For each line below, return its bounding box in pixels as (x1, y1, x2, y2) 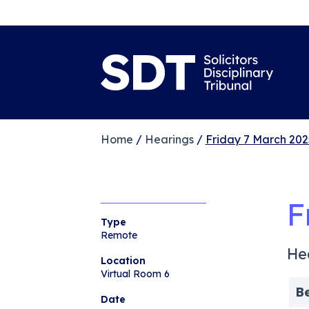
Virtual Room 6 (100, 267, 170, 280)
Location (100, 254, 146, 267)
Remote (100, 228, 137, 241)
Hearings (144, 132, 194, 146)
